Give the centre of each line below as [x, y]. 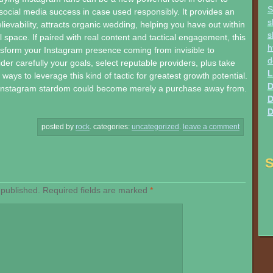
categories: [112, 127]
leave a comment [211, 127]
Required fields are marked [96, 190]
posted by [58, 127]
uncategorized [155, 127]
